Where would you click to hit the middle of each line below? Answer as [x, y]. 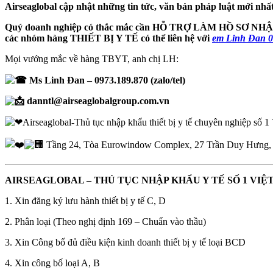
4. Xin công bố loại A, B [52, 263]
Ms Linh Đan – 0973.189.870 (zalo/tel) [106, 80]
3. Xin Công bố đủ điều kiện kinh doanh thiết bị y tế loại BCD [125, 242]
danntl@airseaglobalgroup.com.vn [97, 101]
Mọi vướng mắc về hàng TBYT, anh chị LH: [92, 58]
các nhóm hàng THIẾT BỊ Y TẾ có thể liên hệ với [108, 38]
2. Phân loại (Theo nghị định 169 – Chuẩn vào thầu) [105, 221]
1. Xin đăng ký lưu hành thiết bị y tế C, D [85, 200]
